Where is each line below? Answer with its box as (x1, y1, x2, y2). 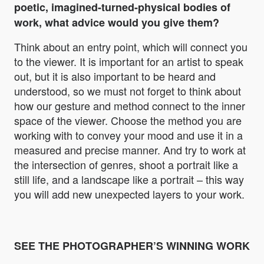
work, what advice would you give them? (14, 15, 219, 31)
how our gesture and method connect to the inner (14, 98, 245, 114)
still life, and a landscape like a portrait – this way (14, 171, 244, 187)
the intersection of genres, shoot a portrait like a (14, 157, 238, 173)
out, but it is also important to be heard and (14, 68, 216, 84)
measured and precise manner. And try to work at (14, 142, 246, 158)
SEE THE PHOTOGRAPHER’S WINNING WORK (14, 238, 250, 254)
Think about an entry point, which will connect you (14, 39, 247, 55)
